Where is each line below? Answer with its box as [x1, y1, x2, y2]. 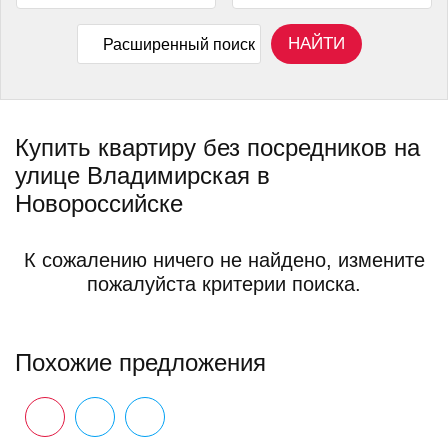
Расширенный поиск [102, 35, 255, 53]
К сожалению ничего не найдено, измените [23, 249, 425, 271]
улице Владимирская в [15, 162, 270, 189]
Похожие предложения [15, 349, 266, 376]
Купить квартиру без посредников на [15, 134, 420, 161]
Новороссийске [15, 190, 183, 217]
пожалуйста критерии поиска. [87, 273, 361, 295]
